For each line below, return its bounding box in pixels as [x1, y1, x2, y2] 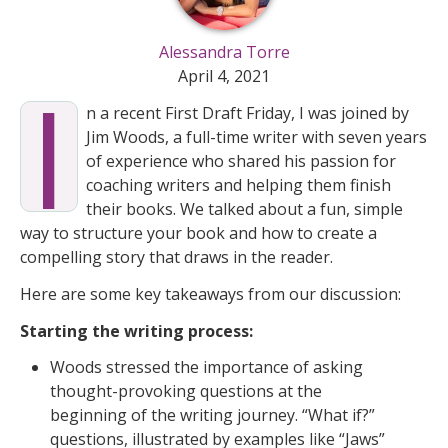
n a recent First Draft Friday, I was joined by [86, 102, 409, 125]
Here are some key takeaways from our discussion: [20, 282, 401, 305]
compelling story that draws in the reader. [20, 246, 333, 269]
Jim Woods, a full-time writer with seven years [86, 126, 427, 149]
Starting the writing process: [20, 319, 253, 342]
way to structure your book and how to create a [20, 222, 377, 245]
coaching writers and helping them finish [86, 174, 391, 197]
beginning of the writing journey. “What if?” [50, 404, 375, 427]
